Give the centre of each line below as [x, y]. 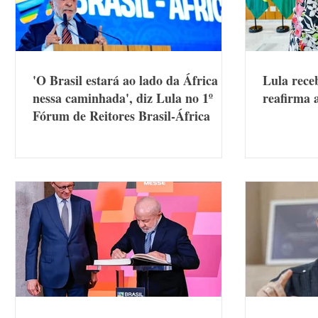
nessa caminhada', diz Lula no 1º [123, 98]
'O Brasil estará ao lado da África [125, 80]
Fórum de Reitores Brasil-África [121, 116]
